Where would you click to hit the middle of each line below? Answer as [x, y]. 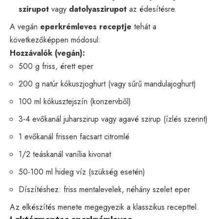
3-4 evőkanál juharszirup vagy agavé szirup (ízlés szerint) [113, 119]
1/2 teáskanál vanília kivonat [65, 154]
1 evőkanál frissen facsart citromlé [74, 136]
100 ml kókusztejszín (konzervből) [75, 101]
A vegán [25, 26]
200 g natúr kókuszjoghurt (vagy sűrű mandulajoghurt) [107, 84]
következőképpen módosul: [55, 40]
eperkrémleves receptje [86, 26]
